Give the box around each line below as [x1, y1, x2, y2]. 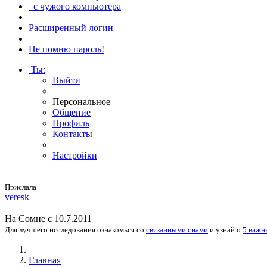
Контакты [52, 129, 92, 139]
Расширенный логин [29, 23, 113, 33]
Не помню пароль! [29, 44, 104, 54]
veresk [5, 192, 29, 202]
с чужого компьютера [29, 1, 121, 11]
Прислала [5, 182, 36, 191]
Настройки [52, 150, 97, 160]
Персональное [52, 97, 110, 107]
